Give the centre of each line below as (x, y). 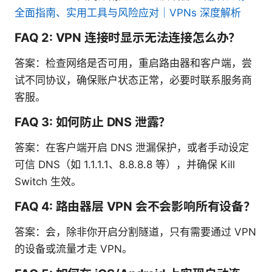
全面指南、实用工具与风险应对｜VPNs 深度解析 (128, 13)
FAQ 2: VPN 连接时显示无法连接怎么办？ (128, 38)
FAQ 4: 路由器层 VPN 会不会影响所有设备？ (135, 207)
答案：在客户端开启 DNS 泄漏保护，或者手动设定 (132, 148)
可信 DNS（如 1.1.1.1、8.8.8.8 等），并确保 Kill (125, 165)
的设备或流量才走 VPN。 (73, 249)
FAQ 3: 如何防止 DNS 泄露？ (93, 122)
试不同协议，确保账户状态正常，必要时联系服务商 (133, 80)
